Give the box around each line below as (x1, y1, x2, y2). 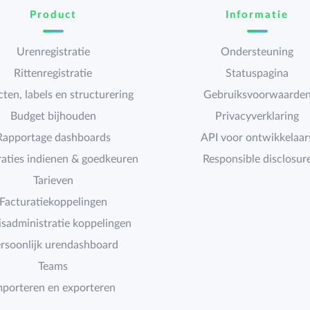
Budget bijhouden (10, 111, 96, 122)
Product (29, 10, 77, 20)
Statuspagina (226, 68, 289, 79)
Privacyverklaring (215, 111, 299, 122)
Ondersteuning (221, 46, 293, 57)
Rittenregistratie (14, 68, 92, 79)
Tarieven (33, 175, 73, 186)
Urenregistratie (16, 46, 90, 57)
